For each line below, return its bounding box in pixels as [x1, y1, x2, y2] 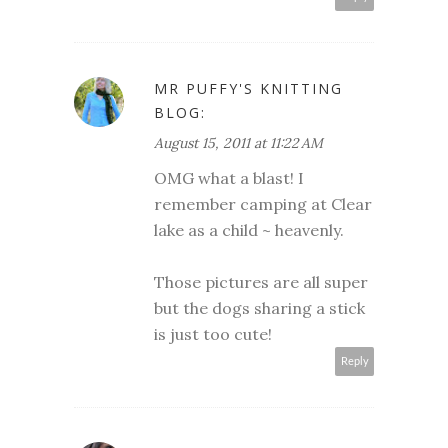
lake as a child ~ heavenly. [154, 220, 344, 241]
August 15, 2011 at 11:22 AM [154, 134, 323, 153]
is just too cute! [154, 324, 272, 345]
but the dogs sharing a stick [154, 298, 365, 319]
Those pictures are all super [154, 272, 368, 293]
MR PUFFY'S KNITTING [154, 79, 343, 99]
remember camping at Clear [154, 194, 372, 215]
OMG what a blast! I [154, 168, 304, 189]
